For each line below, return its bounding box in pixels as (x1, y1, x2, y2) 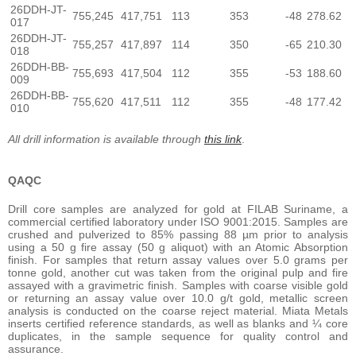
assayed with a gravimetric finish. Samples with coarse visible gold (8, 278, 348, 292)
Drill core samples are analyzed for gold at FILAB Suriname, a (8, 202, 348, 215)
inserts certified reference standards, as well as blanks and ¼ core (8, 316, 348, 330)
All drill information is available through (8, 132, 204, 145)
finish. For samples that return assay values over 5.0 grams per (8, 253, 348, 266)
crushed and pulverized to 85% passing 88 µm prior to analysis (8, 227, 348, 241)
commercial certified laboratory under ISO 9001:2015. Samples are (8, 215, 348, 228)
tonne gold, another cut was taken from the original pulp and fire (8, 265, 348, 279)
